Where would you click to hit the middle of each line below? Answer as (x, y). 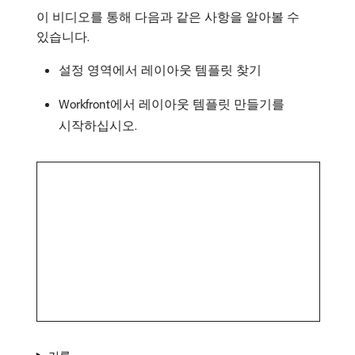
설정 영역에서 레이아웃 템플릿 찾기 (160, 70)
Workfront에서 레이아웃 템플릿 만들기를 (172, 104)
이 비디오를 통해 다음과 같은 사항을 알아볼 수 (168, 17)
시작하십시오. (98, 125)
